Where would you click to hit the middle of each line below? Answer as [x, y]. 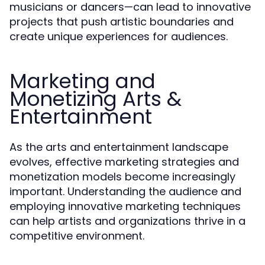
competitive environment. [77, 236]
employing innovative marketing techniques [125, 206]
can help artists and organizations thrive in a [127, 221]
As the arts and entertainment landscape [119, 147]
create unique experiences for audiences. [119, 36]
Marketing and [83, 81]
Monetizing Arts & [96, 99]
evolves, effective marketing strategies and [124, 162]
